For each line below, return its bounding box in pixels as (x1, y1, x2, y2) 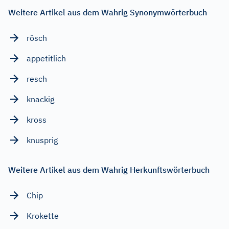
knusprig (27, 134, 58, 145)
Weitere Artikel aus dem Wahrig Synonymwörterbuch (8, 7, 207, 17)
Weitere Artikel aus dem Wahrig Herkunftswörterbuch (8, 164, 210, 175)
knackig (27, 94, 54, 104)
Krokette (27, 210, 59, 221)
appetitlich (27, 53, 66, 63)
